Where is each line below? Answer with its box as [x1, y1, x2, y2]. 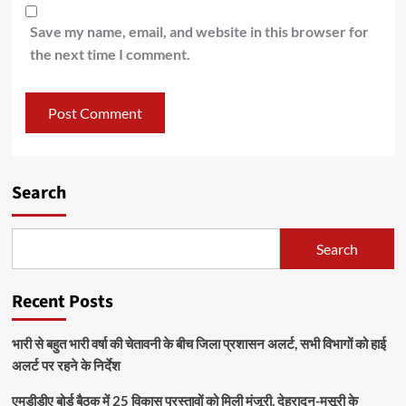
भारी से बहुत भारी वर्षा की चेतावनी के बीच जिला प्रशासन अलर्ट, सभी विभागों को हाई [11, 335, 386, 353]
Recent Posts [11, 289, 113, 315]
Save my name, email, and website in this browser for [29, 23, 369, 41]
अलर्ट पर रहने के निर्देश [11, 357, 121, 374]
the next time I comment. [29, 45, 190, 63]
